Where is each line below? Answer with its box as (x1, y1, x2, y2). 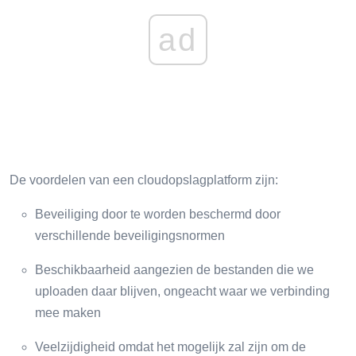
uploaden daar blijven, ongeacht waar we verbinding (35, 284, 330, 298)
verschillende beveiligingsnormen (35, 228, 225, 242)
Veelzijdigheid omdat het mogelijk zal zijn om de (35, 339, 306, 354)
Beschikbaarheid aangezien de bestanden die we (35, 262, 314, 277)
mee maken (35, 305, 101, 319)
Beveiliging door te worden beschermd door (35, 207, 281, 221)
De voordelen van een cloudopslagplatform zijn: (10, 172, 278, 187)
